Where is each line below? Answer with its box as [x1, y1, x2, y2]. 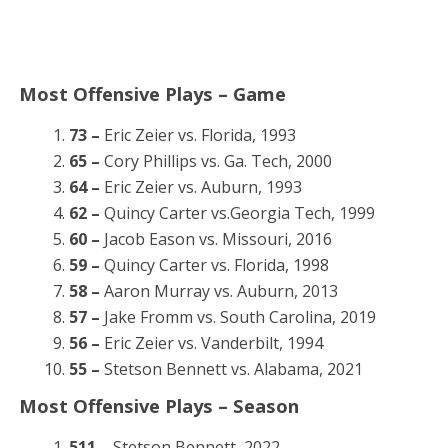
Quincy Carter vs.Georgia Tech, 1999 [103, 202, 375, 224]
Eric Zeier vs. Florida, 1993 [103, 124, 296, 146]
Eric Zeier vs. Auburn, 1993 [103, 176, 302, 198]
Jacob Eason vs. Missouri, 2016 [99, 228, 332, 250]
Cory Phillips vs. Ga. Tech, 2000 [103, 150, 332, 172]
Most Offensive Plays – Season [18, 393, 299, 418]
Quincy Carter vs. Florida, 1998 [103, 254, 329, 276]
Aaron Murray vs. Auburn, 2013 [103, 280, 338, 302]
